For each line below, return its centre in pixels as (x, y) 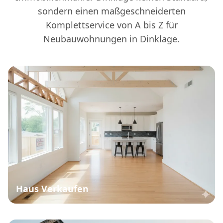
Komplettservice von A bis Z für (111, 25)
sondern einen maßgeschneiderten (111, 11)
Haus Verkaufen (52, 189)
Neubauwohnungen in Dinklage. (111, 39)
